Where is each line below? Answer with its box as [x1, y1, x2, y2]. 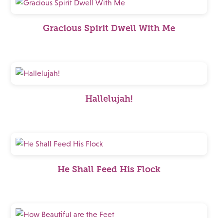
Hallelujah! [85, 94, 133, 104]
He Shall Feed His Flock [57, 164, 161, 174]
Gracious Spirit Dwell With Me [43, 23, 175, 33]
